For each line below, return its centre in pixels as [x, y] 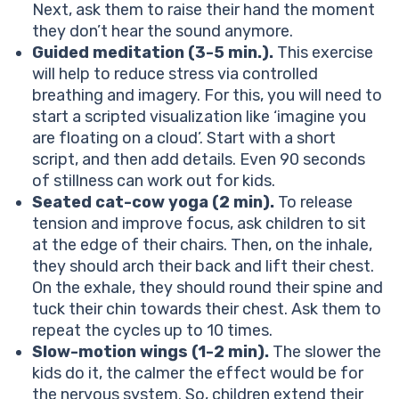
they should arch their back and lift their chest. [203, 267]
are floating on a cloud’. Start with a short [184, 138]
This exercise [323, 53]
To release [313, 203]
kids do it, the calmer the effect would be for [198, 374]
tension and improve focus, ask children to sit [199, 224]
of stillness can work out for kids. [154, 181]
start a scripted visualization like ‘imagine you [199, 117]
